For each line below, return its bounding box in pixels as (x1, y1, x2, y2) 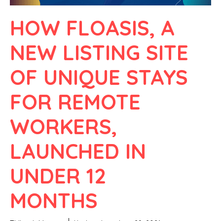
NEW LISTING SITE (10, 39, 188, 66)
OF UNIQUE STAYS (10, 64, 188, 90)
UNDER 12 (10, 162, 106, 189)
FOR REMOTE (10, 88, 141, 115)
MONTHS (10, 187, 98, 214)
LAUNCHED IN (10, 138, 146, 164)
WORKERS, (10, 113, 117, 140)
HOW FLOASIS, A (10, 14, 175, 41)
